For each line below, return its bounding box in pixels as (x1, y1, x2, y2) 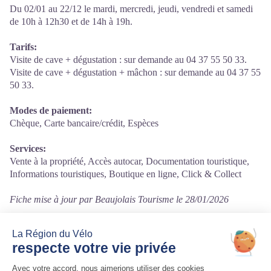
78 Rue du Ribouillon (10, 252, 93, 263)
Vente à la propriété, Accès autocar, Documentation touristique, (10, 156, 249, 166)
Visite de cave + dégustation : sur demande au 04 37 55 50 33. (10, 54, 247, 65)
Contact (10, 237, 51, 250)
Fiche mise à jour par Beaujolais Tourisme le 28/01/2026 (10, 194, 229, 204)
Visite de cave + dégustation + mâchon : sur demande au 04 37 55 (10, 67, 261, 77)
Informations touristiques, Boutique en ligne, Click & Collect (10, 169, 241, 179)
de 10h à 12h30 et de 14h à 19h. (10, 16, 132, 27)
